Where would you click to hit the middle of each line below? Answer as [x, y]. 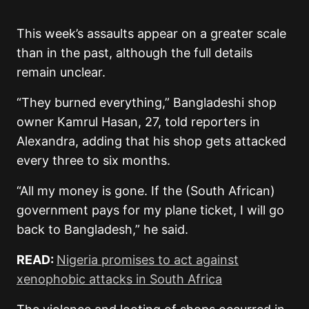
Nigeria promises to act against [148, 260]
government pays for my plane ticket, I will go [150, 210]
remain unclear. [63, 72]
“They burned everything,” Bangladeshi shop [147, 103]
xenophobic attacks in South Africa [119, 279]
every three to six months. [93, 161]
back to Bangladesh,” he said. [102, 230]
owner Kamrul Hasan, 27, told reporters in [138, 122]
